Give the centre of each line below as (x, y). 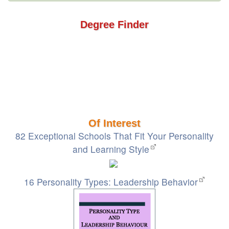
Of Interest (114, 123)
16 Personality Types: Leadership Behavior (111, 182)
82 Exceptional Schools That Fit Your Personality (114, 136)
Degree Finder (114, 25)
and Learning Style (111, 149)
